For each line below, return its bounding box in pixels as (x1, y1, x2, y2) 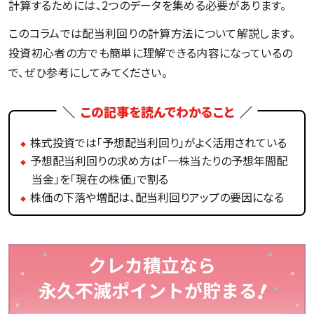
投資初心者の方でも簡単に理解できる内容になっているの (8, 43, 293, 61)
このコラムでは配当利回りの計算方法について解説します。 (8, 24, 296, 41)
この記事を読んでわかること (80, 102, 234, 121)
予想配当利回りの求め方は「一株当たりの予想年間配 (30, 151, 287, 169)
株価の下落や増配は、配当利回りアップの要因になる (30, 188, 284, 205)
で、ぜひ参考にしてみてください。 (8, 63, 168, 81)
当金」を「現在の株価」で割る (32, 170, 168, 187)
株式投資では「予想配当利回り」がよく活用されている (30, 133, 287, 151)
